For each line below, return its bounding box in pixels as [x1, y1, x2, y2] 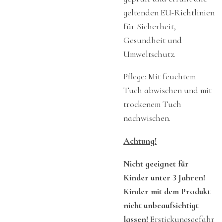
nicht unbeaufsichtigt [123, 200, 199, 211]
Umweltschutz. [123, 49, 175, 59]
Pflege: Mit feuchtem [123, 71, 196, 82]
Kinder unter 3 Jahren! [123, 172, 205, 183]
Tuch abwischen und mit [123, 85, 212, 96]
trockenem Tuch [123, 99, 181, 110]
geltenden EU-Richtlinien [123, 7, 215, 18]
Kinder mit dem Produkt [123, 186, 211, 197]
